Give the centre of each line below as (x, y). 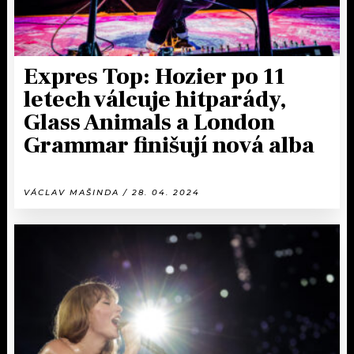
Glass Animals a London (149, 123)
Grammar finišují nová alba (169, 146)
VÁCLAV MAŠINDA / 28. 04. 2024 (112, 193)
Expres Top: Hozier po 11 (154, 77)
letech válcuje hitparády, (155, 100)
